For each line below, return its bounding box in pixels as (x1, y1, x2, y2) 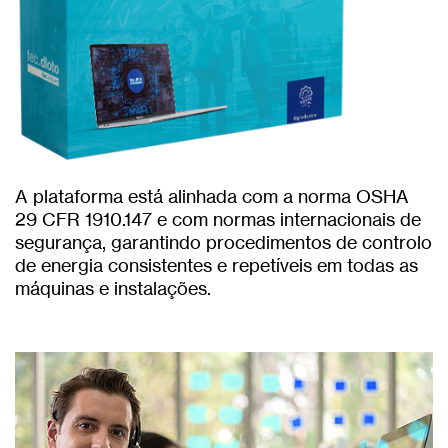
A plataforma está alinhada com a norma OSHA (15, 185, 409, 208)
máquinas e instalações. (15, 277, 211, 300)
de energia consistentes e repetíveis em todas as (15, 254, 418, 277)
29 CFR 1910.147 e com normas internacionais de (15, 208, 421, 231)
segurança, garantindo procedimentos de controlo (15, 231, 432, 254)
